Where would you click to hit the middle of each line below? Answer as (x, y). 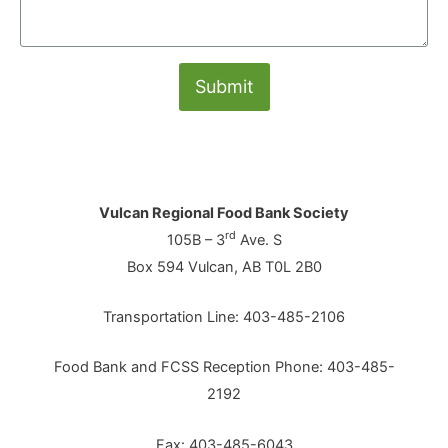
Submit (224, 87)
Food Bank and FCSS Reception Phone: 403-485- (224, 367)
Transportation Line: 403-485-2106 (224, 316)
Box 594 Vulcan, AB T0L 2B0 (224, 266)
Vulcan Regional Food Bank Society (224, 212)
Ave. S (258, 239)
